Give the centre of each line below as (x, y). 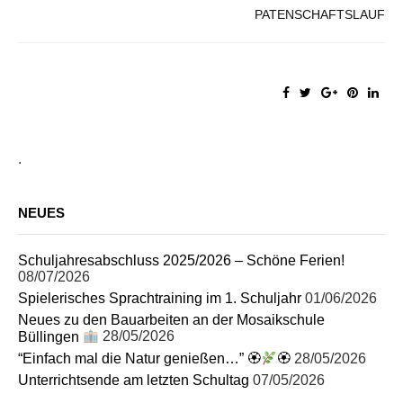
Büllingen (50, 336)
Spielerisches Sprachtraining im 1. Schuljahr (160, 299)
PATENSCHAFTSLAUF (320, 15)
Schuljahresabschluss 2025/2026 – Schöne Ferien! (181, 261)
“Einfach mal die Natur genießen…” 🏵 (139, 358)
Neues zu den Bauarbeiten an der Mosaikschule (171, 320)
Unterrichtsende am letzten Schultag (134, 380)
